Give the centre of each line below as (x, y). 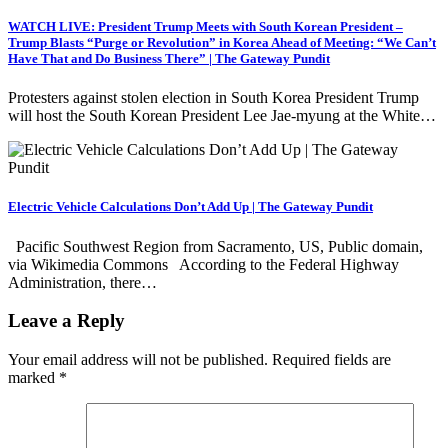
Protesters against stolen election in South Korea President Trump (213, 98)
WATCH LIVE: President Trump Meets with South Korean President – (205, 27)
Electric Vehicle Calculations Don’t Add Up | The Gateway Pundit (190, 207)
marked (33, 378)
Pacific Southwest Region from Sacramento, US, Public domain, (215, 246)
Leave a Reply (66, 321)
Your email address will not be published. (138, 360)
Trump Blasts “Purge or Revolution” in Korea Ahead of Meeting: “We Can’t (222, 43)
